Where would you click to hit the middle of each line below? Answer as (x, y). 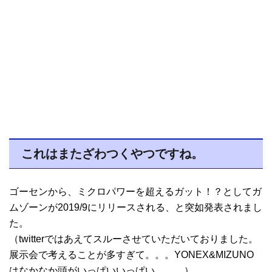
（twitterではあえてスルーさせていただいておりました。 (134, 239)
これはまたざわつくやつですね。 (112, 154)
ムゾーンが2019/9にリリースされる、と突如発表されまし (136, 208)
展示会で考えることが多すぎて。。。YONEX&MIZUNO (131, 255)
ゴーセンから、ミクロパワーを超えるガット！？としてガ (135, 192)
